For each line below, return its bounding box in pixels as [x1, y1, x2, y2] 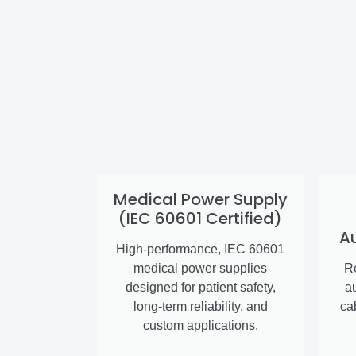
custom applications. [142, 319, 258, 333]
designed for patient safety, [125, 281, 276, 295]
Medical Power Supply [113, 188, 288, 211]
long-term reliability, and [133, 300, 268, 314]
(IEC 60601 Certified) [118, 207, 282, 230]
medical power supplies [133, 261, 267, 276]
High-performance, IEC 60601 [116, 242, 284, 257]
